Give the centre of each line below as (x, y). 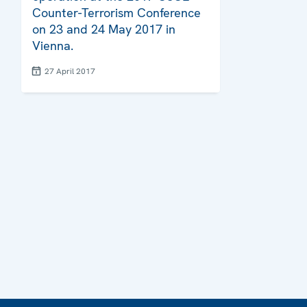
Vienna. (53, 46)
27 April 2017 (70, 72)
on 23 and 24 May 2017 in (104, 29)
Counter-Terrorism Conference (116, 13)
